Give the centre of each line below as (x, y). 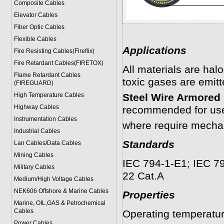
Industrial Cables (37, 131)
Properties (148, 195)
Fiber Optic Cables (39, 27)
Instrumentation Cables (45, 119)
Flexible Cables (35, 39)
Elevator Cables (35, 15)
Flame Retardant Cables (47, 75)
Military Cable (32, 167)
